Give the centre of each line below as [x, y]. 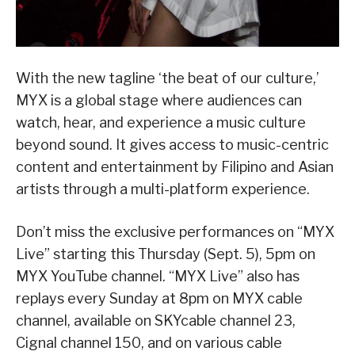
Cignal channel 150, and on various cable [149, 342]
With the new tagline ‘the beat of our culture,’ [167, 78]
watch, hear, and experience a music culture [161, 122]
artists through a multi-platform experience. [163, 189]
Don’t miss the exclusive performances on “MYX [175, 231]
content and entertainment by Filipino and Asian [175, 166]
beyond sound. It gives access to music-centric [172, 144]
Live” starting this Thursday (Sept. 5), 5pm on [166, 254]
